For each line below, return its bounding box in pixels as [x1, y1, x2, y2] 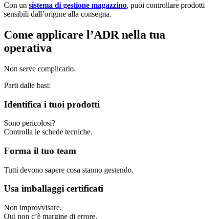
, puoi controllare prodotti [127, 1, 205, 10]
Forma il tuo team [4, 146, 76, 156]
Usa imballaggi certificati [4, 183, 103, 194]
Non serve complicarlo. [4, 64, 76, 73]
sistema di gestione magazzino [29, 1, 127, 10]
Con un [4, 1, 29, 10]
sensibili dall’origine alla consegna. [4, 10, 111, 19]
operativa [4, 41, 52, 54]
